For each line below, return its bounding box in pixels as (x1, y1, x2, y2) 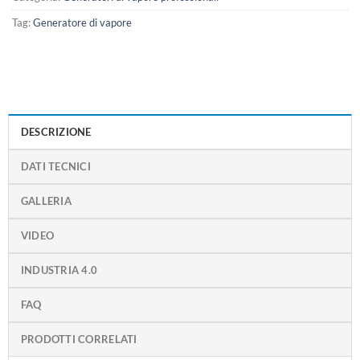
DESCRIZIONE (20, 125, 92, 138)
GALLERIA (20, 194, 72, 207)
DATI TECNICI (20, 159, 92, 173)
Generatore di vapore (32, 15, 132, 29)
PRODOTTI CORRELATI (20, 332, 137, 346)
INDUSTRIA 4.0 (20, 263, 98, 276)
